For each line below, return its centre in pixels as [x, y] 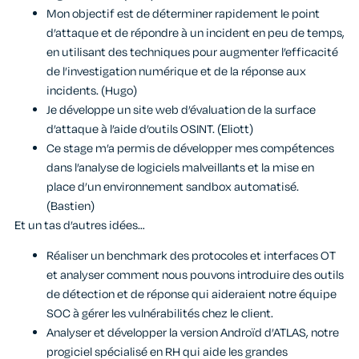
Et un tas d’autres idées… [80, 225]
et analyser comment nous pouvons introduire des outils [195, 275]
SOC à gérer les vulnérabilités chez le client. [160, 313]
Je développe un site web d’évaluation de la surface [181, 110]
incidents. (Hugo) [92, 91]
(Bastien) [71, 206]
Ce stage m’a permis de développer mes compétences [190, 148]
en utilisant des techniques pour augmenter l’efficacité [192, 52]
